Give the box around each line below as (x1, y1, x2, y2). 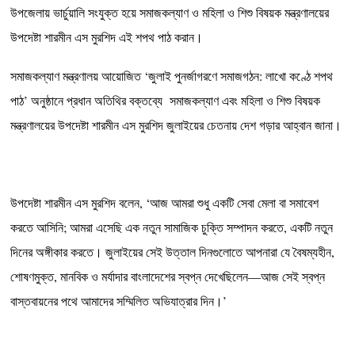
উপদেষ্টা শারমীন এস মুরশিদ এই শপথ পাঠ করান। (10, 29, 204, 46)
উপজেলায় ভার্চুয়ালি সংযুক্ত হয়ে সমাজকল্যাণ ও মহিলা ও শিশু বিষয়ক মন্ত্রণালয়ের (10, 4, 330, 21)
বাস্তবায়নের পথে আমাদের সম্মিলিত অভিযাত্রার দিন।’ (10, 292, 227, 310)
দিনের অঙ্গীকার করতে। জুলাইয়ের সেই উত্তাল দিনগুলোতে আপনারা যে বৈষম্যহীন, (10, 243, 335, 261)
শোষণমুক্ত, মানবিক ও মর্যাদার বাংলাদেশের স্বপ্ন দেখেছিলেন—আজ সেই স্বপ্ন (10, 268, 326, 285)
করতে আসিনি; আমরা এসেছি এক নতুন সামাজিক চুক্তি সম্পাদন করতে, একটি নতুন (10, 219, 334, 236)
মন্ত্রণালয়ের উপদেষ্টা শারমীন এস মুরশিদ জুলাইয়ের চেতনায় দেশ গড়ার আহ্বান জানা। (10, 116, 342, 134)
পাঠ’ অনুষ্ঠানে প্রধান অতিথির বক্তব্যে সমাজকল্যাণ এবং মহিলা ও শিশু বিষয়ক (10, 92, 321, 109)
